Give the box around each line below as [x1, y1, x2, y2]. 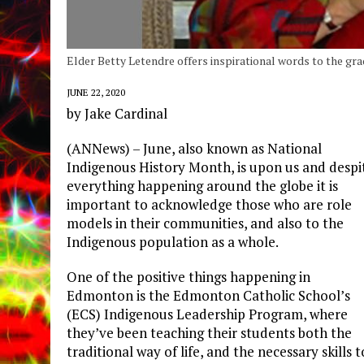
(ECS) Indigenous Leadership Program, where [67, 304, 348, 323]
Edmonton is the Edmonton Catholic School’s [67, 285, 350, 305]
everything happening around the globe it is [67, 175, 338, 195]
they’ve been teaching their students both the [67, 323, 352, 342]
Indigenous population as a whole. [67, 232, 279, 251]
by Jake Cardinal [67, 103, 167, 123]
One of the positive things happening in [67, 266, 310, 286]
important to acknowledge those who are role [67, 194, 352, 214]
